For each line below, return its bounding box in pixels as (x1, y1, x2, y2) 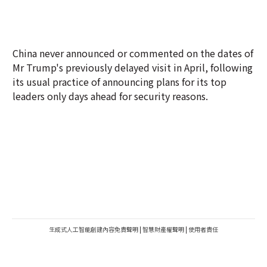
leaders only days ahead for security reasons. (13, 89, 208, 103)
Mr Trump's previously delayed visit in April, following (13, 60, 253, 74)
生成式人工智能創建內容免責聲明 (49, 225, 138, 234)
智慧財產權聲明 (142, 225, 184, 234)
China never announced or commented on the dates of (13, 46, 253, 60)
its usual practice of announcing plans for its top (13, 74, 226, 89)
